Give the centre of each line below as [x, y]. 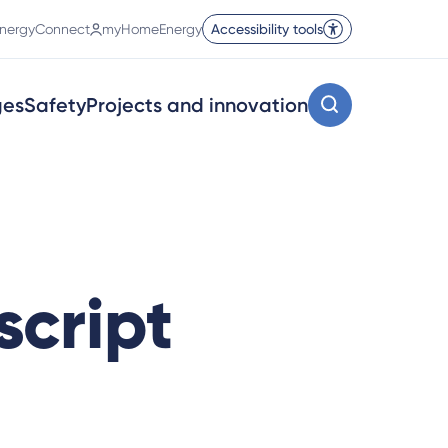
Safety [55, 105]
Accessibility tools [267, 29]
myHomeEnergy [152, 29]
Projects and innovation [197, 105]
